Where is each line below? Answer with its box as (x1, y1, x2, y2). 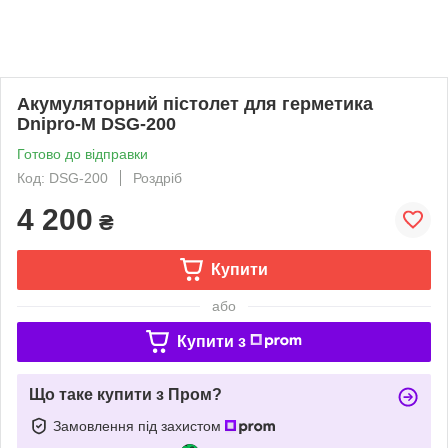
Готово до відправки (17, 145, 148, 162)
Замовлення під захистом (53, 417, 225, 434)
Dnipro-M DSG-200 (17, 113, 176, 134)
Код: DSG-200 (17, 169, 108, 186)
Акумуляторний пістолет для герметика (17, 93, 373, 114)
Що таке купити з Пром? (29, 385, 222, 403)
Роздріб (133, 169, 182, 186)
